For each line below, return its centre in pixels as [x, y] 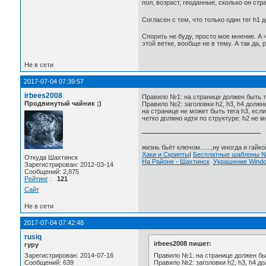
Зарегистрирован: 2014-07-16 [69, 256]
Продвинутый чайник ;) [63, 104]
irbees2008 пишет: [182, 243]
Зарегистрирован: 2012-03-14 [69, 165]
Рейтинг [36, 179]
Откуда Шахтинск [51, 158]
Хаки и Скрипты [165, 154]
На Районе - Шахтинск [175, 161]
